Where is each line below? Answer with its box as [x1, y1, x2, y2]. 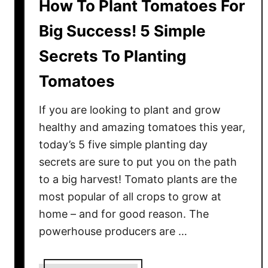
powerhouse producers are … [39, 225, 187, 237]
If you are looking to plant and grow [39, 103, 221, 116]
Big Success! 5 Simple [39, 22, 206, 40]
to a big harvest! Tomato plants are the [39, 173, 237, 185]
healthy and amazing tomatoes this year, [39, 121, 245, 133]
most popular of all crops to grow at [39, 190, 221, 203]
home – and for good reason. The [39, 208, 209, 220]
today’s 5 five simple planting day [39, 138, 208, 151]
